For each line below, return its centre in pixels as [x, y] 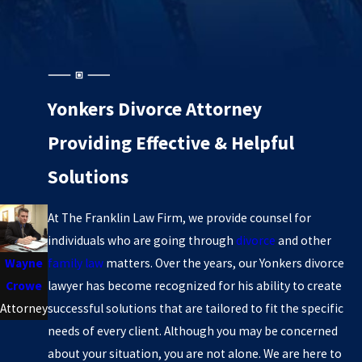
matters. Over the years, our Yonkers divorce [224, 263]
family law [76, 263]
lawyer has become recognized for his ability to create [195, 285]
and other [303, 240]
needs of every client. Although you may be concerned [193, 330]
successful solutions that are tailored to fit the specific [196, 308]
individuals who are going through [142, 240]
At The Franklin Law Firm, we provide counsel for [179, 217]
